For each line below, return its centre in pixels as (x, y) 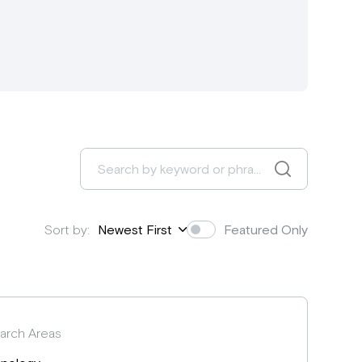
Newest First (135, 229)
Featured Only (265, 229)
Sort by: (67, 229)
